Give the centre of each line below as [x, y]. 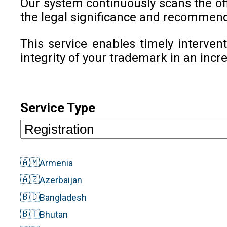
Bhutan [54, 214]
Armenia [56, 163]
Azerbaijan [61, 180]
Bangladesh [63, 197]
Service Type [58, 108]
